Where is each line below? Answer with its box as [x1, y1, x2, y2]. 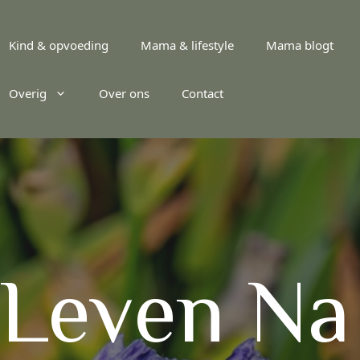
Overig [8, 85, 47, 101]
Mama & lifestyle [140, 37, 234, 53]
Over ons [98, 85, 149, 101]
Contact [181, 85, 223, 101]
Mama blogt [265, 37, 333, 53]
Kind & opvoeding [8, 37, 108, 53]
